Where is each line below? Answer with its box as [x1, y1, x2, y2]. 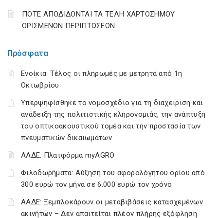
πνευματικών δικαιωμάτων [21, 133, 112, 142]
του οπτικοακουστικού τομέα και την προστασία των [21, 122, 201, 130]
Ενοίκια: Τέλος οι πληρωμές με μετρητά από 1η [21, 69, 182, 78]
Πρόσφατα [7, 48, 48, 58]
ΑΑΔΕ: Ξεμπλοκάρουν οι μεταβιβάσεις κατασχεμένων [21, 198, 203, 206]
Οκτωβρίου [21, 81, 59, 90]
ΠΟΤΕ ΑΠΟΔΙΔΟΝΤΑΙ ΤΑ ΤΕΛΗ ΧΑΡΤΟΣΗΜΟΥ [22, 10, 175, 18]
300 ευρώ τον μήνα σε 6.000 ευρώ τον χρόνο [21, 180, 172, 189]
